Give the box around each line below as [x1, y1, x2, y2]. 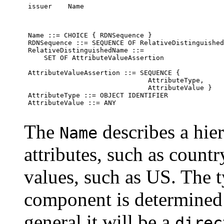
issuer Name [24, 2, 84, 10]
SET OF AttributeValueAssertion [24, 54, 164, 62]
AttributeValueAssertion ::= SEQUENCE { [24, 69, 180, 77]
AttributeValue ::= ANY [24, 99, 116, 107]
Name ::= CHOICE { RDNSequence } [24, 31, 152, 39]
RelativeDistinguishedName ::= [24, 46, 144, 54]
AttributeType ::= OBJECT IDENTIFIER [24, 91, 168, 99]
